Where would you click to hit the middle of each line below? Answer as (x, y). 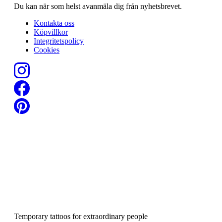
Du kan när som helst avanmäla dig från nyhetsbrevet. (98, 6)
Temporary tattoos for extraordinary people (81, 216)
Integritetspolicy (59, 41)
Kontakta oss (54, 23)
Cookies (47, 50)
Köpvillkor (51, 32)
